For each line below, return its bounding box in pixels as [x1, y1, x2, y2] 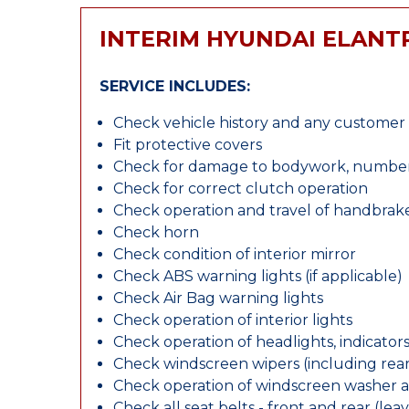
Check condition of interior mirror [113, 246, 356, 263]
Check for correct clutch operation [113, 180, 368, 197]
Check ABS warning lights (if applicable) [113, 267, 403, 285]
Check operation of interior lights [113, 311, 352, 329]
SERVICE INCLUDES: [100, 78, 250, 95]
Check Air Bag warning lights [113, 289, 323, 307]
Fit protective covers [113, 136, 262, 153]
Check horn [113, 224, 199, 241]
